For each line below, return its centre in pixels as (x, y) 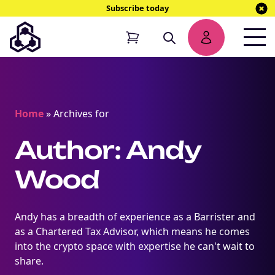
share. (29, 261)
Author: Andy (108, 150)
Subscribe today (137, 8)
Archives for (81, 114)
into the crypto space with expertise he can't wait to (135, 246)
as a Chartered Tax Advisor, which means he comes (132, 231)
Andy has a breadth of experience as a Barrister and (135, 217)
